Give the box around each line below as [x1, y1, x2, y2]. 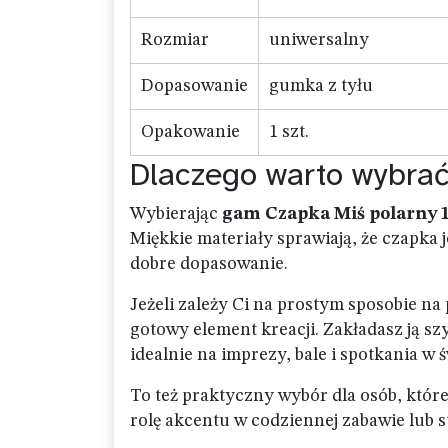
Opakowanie [141, 123, 240, 141]
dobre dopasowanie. [130, 255, 288, 273]
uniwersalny [269, 31, 369, 49]
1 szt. [269, 123, 309, 141]
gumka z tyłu [269, 77, 373, 95]
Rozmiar [141, 31, 209, 49]
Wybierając [130, 205, 222, 223]
